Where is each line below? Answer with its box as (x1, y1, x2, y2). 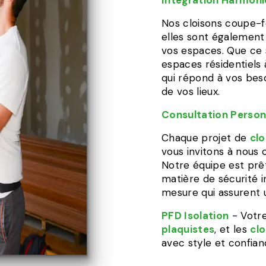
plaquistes (161, 223, 215, 236)
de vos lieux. (161, 85, 220, 98)
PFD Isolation (161, 209, 229, 222)
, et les (214, 223, 251, 236)
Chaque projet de (161, 131, 250, 144)
